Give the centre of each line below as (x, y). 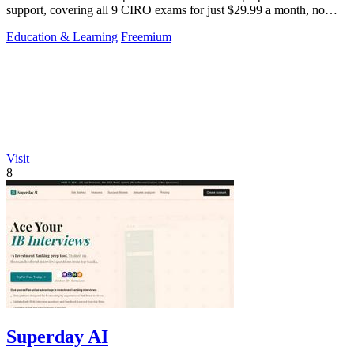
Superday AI (57, 337)
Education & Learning (62, 36)
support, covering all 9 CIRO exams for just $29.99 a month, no (166, 9)
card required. (41, 24)
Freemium (146, 36)
